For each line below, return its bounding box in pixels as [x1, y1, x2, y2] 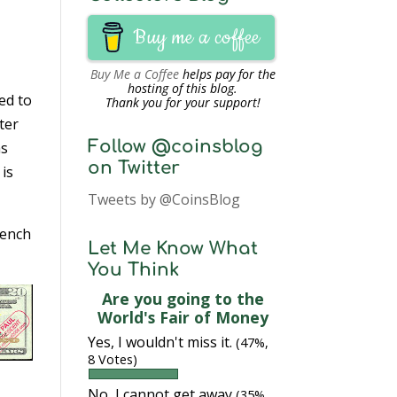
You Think [87, 260, 179, 280]
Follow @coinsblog [87, 136, 263, 157]
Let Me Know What [87, 238, 258, 259]
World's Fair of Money [97, 307, 269, 328]
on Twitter [87, 158, 180, 178]
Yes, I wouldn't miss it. [87, 332, 236, 352]
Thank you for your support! [105, 94, 261, 111]
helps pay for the [178, 66, 276, 82]
